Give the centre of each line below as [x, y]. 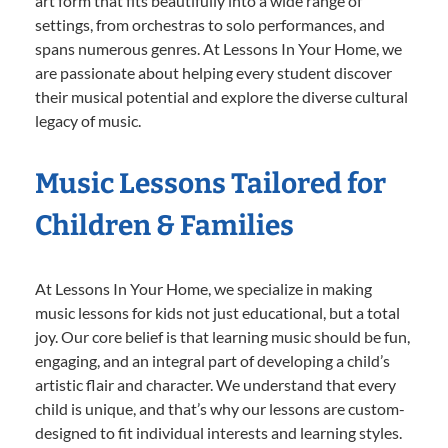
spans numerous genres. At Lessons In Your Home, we [218, 48]
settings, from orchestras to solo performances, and [210, 24]
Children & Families [164, 225]
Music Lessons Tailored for [210, 183]
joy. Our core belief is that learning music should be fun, [222, 336]
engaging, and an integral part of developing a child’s [212, 360]
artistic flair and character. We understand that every [215, 384]
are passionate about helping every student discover [213, 72]
